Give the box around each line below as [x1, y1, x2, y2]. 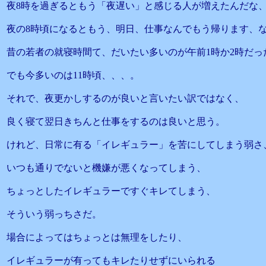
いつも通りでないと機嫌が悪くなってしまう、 [7, 163, 206, 173]
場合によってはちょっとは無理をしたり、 [7, 232, 187, 242]
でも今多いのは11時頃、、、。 [7, 70, 140, 80]
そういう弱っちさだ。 [7, 209, 102, 219]
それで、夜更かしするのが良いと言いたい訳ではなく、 [7, 93, 244, 103]
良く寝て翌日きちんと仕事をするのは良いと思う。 [7, 116, 225, 126]
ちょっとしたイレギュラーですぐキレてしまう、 [7, 186, 216, 196]
